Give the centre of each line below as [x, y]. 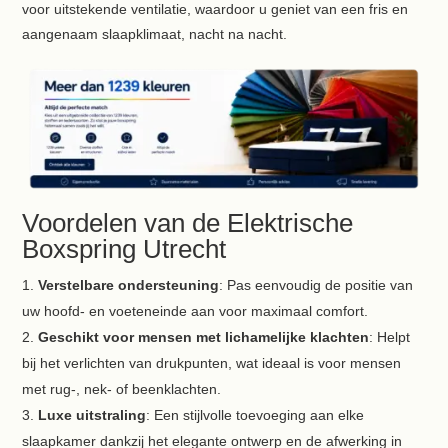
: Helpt [390, 336]
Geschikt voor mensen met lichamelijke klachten [204, 336]
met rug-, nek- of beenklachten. [122, 388]
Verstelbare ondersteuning [129, 284]
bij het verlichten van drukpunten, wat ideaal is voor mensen [212, 362]
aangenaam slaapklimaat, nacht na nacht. [155, 34]
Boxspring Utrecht [124, 248]
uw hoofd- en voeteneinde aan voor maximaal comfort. [195, 310]
